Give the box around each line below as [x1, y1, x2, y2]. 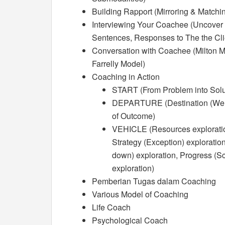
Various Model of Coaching [92, 188, 188, 200]
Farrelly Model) [92, 58, 145, 69]
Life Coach [92, 201, 131, 213]
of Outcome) [112, 110, 155, 122]
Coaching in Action [92, 71, 160, 82]
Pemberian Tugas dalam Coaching [92, 175, 216, 187]
